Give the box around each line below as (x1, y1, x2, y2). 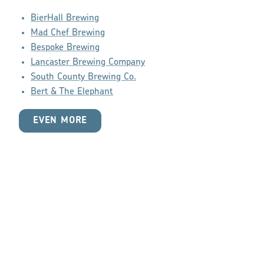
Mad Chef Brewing (31, 28, 105, 38)
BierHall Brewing (31, 14, 99, 24)
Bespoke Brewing (31, 43, 100, 53)
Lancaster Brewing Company (31, 58, 145, 68)
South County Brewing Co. (31, 72, 136, 82)
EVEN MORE (33, 116, 88, 126)
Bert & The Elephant (31, 87, 113, 97)
